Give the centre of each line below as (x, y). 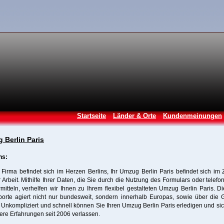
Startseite (91, 116)
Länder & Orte (134, 116)
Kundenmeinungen (192, 116)
